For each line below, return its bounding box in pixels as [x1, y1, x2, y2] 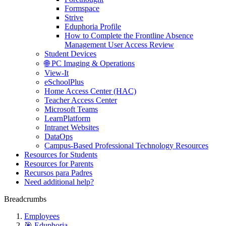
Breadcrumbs [4, 195, 46, 203]
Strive [65, 13, 83, 22]
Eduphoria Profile [65, 22, 121, 31]
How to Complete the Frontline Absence [65, 31, 193, 40]
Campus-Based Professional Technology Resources [44, 141, 208, 150]
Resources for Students [24, 150, 97, 159]
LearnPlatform [44, 114, 90, 123]
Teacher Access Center [44, 96, 117, 104]
